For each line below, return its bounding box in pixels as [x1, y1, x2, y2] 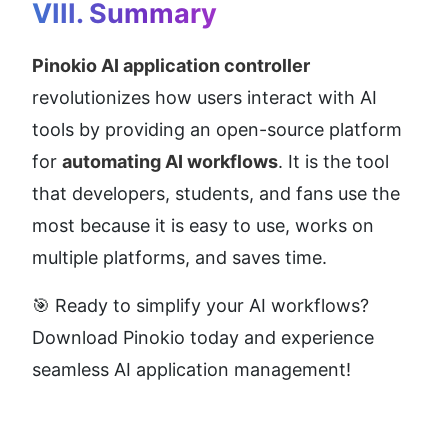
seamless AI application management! [32, 358, 351, 380]
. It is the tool [278, 150, 389, 172]
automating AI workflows [62, 150, 278, 172]
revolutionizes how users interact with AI [32, 86, 377, 108]
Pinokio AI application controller [32, 54, 310, 76]
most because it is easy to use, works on [32, 214, 374, 236]
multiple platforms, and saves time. [32, 246, 327, 268]
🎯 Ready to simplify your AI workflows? [32, 294, 369, 316]
